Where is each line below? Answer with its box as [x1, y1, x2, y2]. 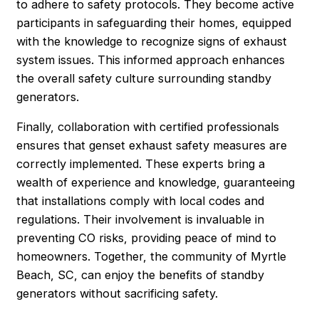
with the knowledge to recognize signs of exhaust [16, 33, 288, 48]
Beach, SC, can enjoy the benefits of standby [16, 268, 265, 283]
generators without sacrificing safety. [16, 286, 219, 301]
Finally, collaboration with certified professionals [16, 120, 280, 135]
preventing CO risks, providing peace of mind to [16, 231, 277, 246]
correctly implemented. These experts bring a [16, 157, 266, 172]
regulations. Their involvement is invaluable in [16, 212, 265, 227]
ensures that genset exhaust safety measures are [16, 138, 288, 153]
